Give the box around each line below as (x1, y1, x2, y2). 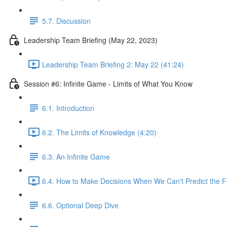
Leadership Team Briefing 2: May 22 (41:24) (42, 59, 184, 69)
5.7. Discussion (42, 15, 91, 26)
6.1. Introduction (42, 102, 94, 113)
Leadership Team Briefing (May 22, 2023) (24, 34, 158, 45)
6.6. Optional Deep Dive (42, 200, 119, 210)
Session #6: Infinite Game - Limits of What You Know (24, 78, 193, 89)
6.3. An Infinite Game (42, 151, 110, 162)
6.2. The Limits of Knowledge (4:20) (42, 127, 157, 137)
